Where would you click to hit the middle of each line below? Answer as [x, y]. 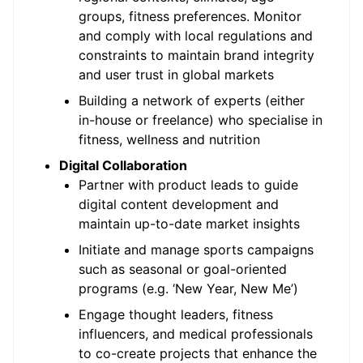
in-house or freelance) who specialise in [201, 120]
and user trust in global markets [176, 75]
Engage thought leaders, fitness [176, 314]
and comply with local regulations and [196, 36]
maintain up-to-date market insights [189, 224]
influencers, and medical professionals [196, 334]
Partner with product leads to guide [188, 185]
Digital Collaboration [123, 165]
